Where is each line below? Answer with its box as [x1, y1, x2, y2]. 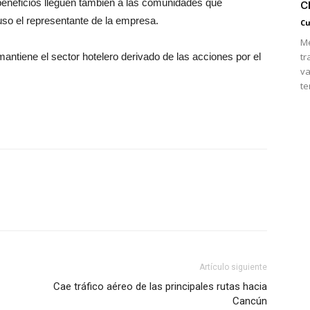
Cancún [232, 295, 267, 307]
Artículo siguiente [199, 262, 267, 272]
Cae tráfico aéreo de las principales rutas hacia [53, 280, 267, 293]
